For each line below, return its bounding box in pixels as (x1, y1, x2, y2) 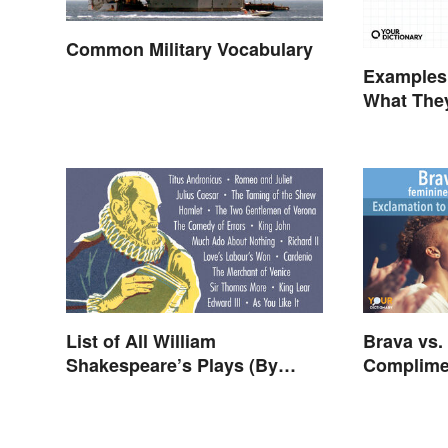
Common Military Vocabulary (66, 36, 313, 63)
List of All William (66, 327, 216, 354)
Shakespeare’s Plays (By (66, 351, 278, 378)
